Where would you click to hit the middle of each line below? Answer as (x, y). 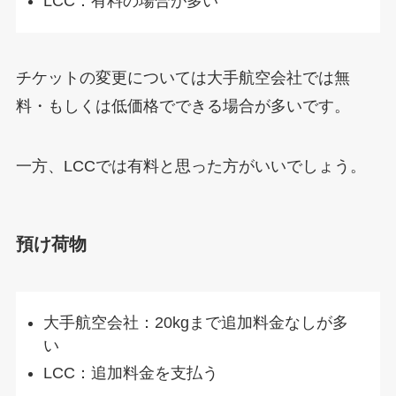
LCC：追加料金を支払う (131, 373)
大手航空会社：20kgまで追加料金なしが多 (196, 323)
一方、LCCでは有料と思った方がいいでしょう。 (190, 167)
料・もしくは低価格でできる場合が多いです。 (183, 107)
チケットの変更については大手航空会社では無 (183, 78)
